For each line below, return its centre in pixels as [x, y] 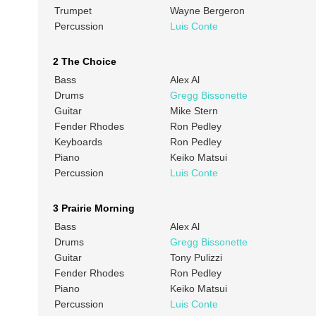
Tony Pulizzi [196, 258]
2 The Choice [84, 62]
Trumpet [73, 11]
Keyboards [78, 142]
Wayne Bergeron [207, 11]
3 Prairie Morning [93, 208]
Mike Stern [194, 111]
